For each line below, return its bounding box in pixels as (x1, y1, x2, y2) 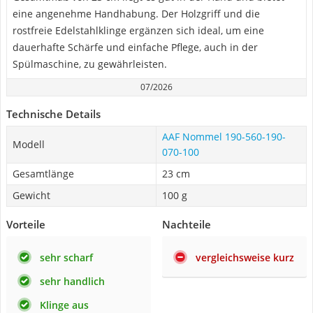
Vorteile (6, 217, 45, 231)
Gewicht (13, 189, 50, 202)
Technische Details (6, 107, 101, 121)
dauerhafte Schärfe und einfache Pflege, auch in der (13, 41, 258, 54)
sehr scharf (40, 251, 93, 264)
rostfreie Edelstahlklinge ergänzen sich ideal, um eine (13, 24, 264, 37)
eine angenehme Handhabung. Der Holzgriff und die (13, 7, 260, 20)
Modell (13, 138, 45, 151)
